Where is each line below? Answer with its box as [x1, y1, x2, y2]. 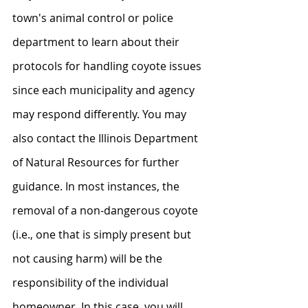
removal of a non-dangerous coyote [12, 202, 201, 218]
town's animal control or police [12, 10, 176, 25]
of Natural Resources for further [12, 154, 182, 170]
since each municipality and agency [12, 82, 197, 98]
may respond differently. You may [12, 106, 189, 122]
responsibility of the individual [12, 274, 171, 290]
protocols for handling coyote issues [12, 58, 204, 74]
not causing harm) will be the [12, 250, 165, 266]
